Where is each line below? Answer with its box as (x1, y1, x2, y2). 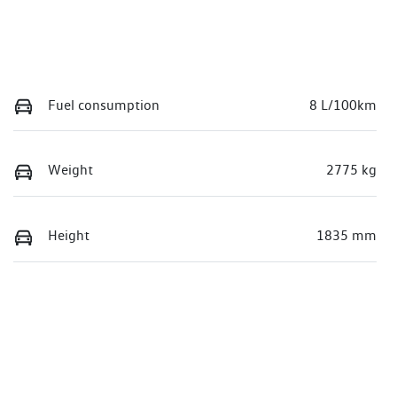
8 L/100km (309, 96, 377, 113)
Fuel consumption (48, 96, 160, 113)
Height (48, 227, 90, 245)
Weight (48, 161, 93, 179)
